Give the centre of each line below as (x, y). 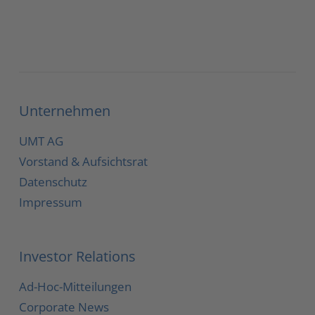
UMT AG (41, 141)
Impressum (51, 202)
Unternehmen (65, 110)
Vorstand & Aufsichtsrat (84, 161)
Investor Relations (78, 257)
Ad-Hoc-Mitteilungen (76, 287)
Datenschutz (53, 181)
